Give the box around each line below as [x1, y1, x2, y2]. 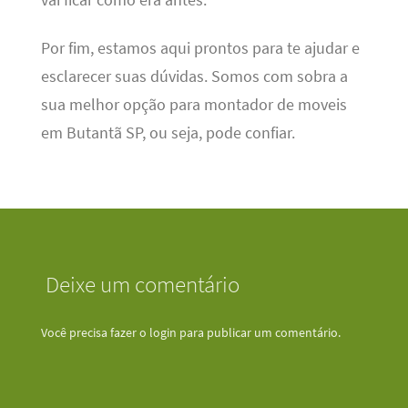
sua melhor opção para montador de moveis [40, 94, 347, 115]
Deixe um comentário [45, 270, 240, 300]
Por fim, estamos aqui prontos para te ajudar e [40, 37, 360, 58]
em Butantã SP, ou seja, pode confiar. [40, 122, 295, 143]
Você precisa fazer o [40, 323, 149, 341]
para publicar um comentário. [176, 323, 341, 341]
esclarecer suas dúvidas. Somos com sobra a [40, 66, 348, 87]
